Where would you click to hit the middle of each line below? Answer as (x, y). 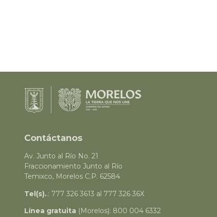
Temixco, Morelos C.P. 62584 (72, 177)
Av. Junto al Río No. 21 (61, 156)
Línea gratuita (50, 211)
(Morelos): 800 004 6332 (118, 211)
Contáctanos (53, 138)
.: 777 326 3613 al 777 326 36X (95, 194)
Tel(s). (35, 194)
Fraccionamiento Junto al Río (73, 166)
